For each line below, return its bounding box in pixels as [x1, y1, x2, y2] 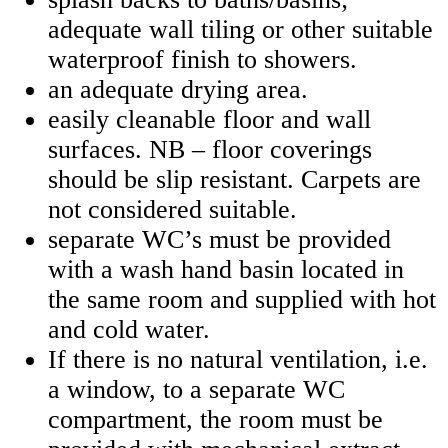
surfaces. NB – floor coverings [48, 135, 372, 165]
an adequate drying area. [48, 75, 308, 105]
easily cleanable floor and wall [48, 105, 371, 135]
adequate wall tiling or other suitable [48, 15, 433, 45]
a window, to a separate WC [48, 375, 345, 405]
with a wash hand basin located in [48, 255, 404, 285]
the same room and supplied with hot [48, 285, 436, 315]
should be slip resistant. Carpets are [48, 165, 421, 195]
